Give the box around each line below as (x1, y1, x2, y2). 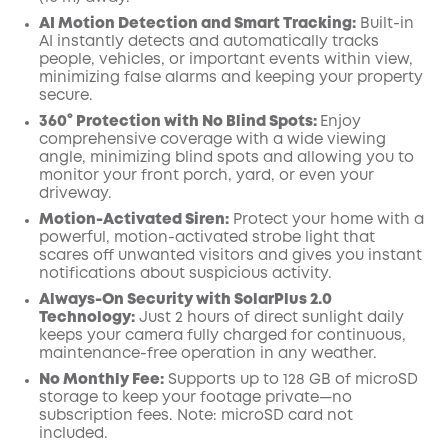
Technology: (39, 311, 135, 325)
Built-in (356, 17, 414, 31)
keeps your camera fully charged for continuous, (39, 329, 406, 343)
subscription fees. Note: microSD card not (39, 409, 353, 423)
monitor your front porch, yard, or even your (39, 169, 374, 183)
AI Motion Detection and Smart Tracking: (39, 17, 356, 31)
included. (39, 427, 108, 441)
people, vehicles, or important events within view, (39, 53, 413, 67)
